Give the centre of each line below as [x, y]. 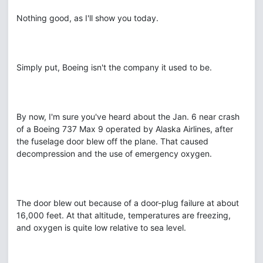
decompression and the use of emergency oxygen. [114, 154]
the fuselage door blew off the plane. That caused [112, 141]
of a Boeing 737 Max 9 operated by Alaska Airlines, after [125, 129]
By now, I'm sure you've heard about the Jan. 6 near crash [128, 117]
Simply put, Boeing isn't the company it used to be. [114, 67]
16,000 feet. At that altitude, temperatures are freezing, [124, 215]
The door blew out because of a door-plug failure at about [128, 203]
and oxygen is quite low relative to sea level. [101, 227]
